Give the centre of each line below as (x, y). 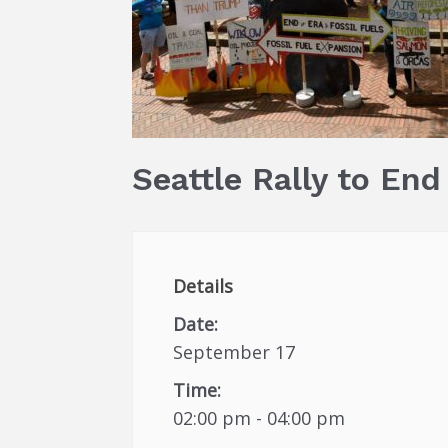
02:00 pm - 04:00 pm (259, 418)
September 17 (234, 352)
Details (203, 286)
